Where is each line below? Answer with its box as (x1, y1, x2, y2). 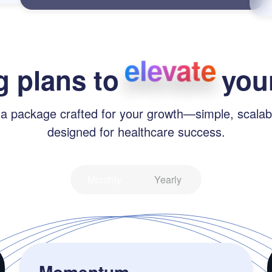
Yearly (154, 172, 182, 187)
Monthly (87, 172, 121, 187)
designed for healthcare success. (47, 123, 225, 141)
